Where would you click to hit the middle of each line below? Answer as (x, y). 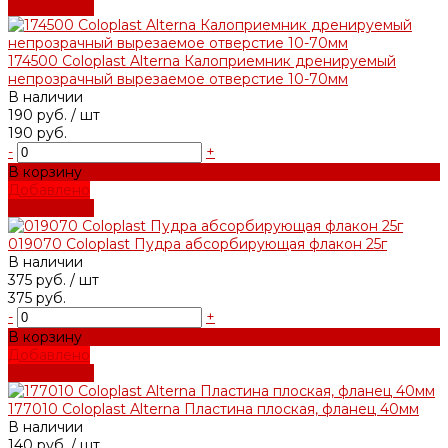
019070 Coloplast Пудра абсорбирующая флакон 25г (197, 243)
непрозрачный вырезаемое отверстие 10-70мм (178, 78)
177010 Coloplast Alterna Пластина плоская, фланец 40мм (213, 408)
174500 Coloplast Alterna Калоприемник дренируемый (202, 60)
